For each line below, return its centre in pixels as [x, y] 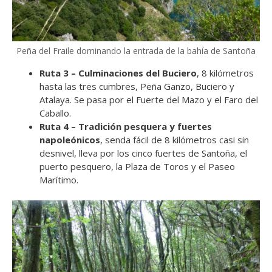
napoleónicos [70, 140]
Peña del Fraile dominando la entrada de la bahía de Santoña [136, 51]
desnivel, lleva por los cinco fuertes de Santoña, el [143, 153]
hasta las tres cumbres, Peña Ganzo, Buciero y [137, 87]
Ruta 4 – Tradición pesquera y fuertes [126, 127]
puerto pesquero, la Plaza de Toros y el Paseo [137, 167]
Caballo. [55, 113]
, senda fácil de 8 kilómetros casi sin [175, 140]
